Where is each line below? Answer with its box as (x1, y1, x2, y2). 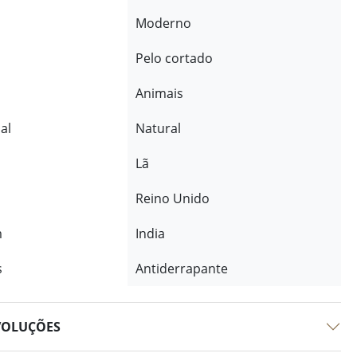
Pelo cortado (135, 49, 213, 67)
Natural (135, 120, 181, 137)
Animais (135, 84, 183, 102)
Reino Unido (135, 190, 210, 207)
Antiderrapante (135, 260, 228, 277)
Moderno (135, 14, 191, 32)
